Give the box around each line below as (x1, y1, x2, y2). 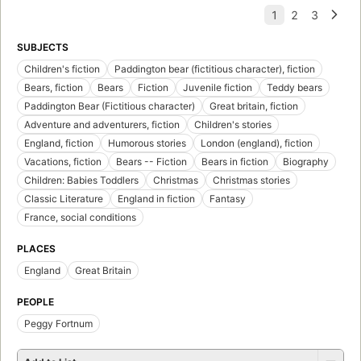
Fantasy (210, 192, 246, 205)
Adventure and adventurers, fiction (24, 118, 180, 131)
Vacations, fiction (24, 155, 102, 168)
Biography (283, 155, 329, 168)
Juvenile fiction (183, 81, 252, 93)
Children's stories (194, 118, 272, 131)
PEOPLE (17, 295, 54, 308)
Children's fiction (24, 62, 100, 75)
